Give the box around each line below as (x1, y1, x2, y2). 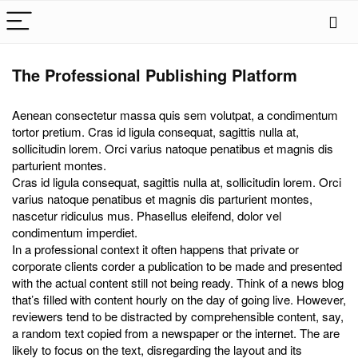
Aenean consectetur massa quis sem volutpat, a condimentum (12, 106, 338, 123)
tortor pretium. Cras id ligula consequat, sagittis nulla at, (12, 123, 299, 140)
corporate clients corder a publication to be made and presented (12, 257, 342, 274)
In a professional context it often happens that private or (12, 241, 299, 257)
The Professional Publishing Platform (12, 63, 297, 86)
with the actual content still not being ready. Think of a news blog (12, 274, 344, 291)
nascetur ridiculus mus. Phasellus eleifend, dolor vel (12, 207, 281, 224)
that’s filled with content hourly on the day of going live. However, (12, 291, 346, 308)
